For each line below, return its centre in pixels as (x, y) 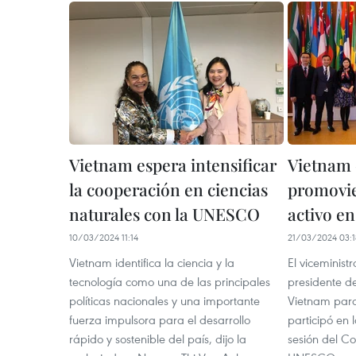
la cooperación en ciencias (168, 189)
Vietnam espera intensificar (173, 164)
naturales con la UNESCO (164, 213)
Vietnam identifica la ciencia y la (152, 262)
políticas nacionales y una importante (164, 300)
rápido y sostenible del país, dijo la (158, 338)
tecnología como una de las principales (170, 281)
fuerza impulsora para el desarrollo (160, 319)
